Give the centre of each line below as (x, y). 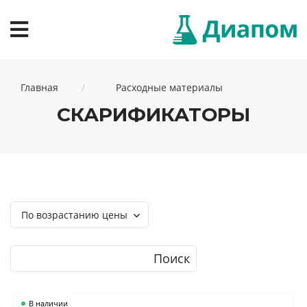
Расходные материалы (169, 87)
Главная (39, 87)
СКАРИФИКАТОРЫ (153, 114)
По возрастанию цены (74, 215)
